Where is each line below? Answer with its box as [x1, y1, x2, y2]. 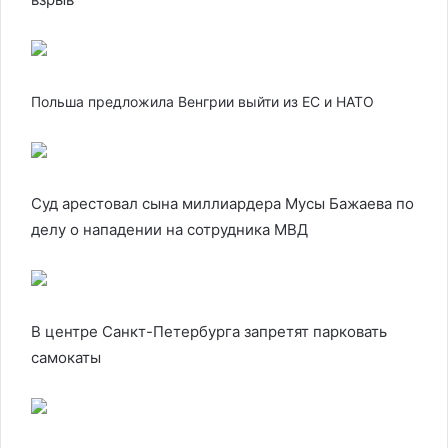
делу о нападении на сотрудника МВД [31, 220, 308, 239]
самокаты [31, 348, 101, 367]
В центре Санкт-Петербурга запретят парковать [31, 322, 387, 341]
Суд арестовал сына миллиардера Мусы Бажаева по [31, 194, 414, 213]
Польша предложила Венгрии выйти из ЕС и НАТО [31, 93, 374, 110]
